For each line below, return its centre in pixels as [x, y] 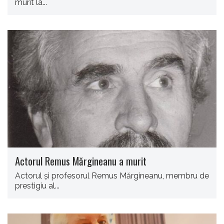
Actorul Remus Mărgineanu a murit [81, 161]
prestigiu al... [37, 186]
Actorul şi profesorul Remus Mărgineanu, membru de [112, 176]
